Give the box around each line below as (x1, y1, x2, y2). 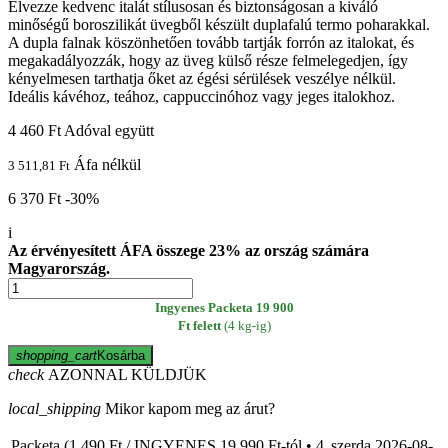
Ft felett (177, 318, 221, 334)
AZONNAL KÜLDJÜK (44, 366, 207, 384)
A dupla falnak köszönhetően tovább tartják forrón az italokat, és (8, 34, 414, 52)
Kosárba (97, 348, 145, 364)
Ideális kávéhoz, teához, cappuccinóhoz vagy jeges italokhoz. (8, 88, 395, 106)
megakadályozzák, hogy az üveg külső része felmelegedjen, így (8, 52, 408, 70)
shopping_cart (16, 348, 97, 364)
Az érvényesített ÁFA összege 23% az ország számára (8, 242, 369, 260)
